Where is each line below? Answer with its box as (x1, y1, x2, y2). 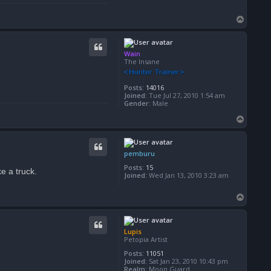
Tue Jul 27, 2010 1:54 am (147, 90, 225, 100)
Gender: (124, 98, 151, 108)
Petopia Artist (124, 234, 168, 244)
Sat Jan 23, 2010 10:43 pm (147, 256, 228, 266)
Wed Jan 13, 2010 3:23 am (147, 170, 229, 180)
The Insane (124, 56, 160, 66)
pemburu (124, 148, 155, 158)
